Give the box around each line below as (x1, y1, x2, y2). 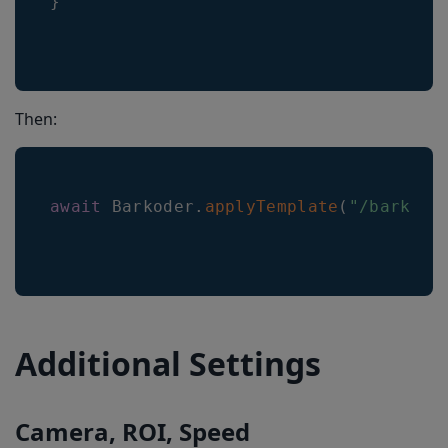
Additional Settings (15, 342, 321, 385)
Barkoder (111, 197, 195, 216)
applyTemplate (204, 197, 339, 216)
